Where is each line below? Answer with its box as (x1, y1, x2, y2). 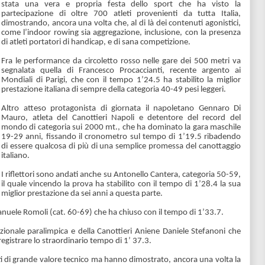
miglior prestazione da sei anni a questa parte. (1, 189, 163, 198)
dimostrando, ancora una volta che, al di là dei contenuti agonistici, (1, 18, 241, 28)
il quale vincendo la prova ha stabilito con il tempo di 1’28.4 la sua (1, 179, 241, 189)
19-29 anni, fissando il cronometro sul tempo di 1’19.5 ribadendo (1, 132, 241, 141)
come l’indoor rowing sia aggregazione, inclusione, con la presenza (1, 28, 241, 37)
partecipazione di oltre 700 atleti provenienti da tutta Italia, (1, 9, 241, 18)
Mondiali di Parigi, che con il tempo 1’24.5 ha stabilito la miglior (1, 75, 241, 85)
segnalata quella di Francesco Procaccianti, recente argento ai (1, 66, 241, 75)
